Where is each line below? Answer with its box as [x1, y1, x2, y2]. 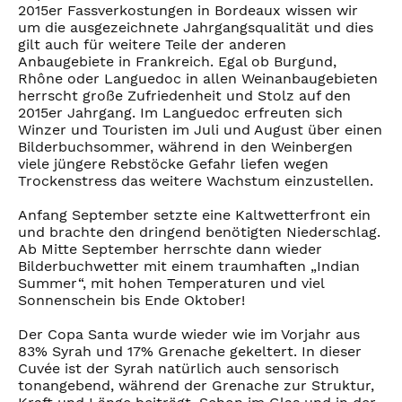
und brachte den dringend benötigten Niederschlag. [18, 223, 380, 241]
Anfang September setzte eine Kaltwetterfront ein [18, 206, 371, 224]
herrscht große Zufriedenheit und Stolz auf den [18, 87, 351, 105]
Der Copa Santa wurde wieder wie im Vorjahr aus [18, 326, 360, 344]
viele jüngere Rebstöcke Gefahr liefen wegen [18, 155, 328, 173]
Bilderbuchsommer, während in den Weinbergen [18, 138, 353, 156]
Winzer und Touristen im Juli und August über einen [18, 121, 382, 139]
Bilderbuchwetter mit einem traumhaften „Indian [18, 258, 360, 275]
